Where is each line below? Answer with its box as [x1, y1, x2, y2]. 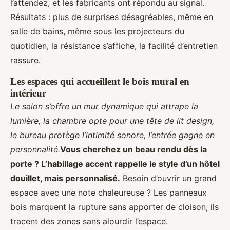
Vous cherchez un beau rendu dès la [60, 144, 207, 155]
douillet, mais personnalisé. [10, 172, 120, 183]
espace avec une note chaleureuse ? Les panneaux [10, 187, 207, 198]
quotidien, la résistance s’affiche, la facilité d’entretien [10, 40, 218, 51]
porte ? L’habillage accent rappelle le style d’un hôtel [10, 158, 220, 169]
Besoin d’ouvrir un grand [120, 172, 217, 183]
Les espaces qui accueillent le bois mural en [10, 75, 189, 87]
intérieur [10, 87, 46, 99]
